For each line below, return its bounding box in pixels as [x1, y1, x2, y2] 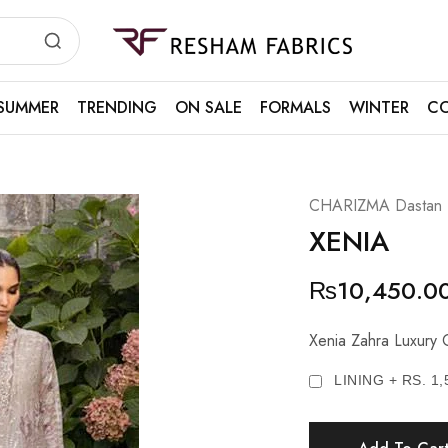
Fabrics [108, 51, 156, 75]
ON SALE [174, 96, 242, 119]
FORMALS [259, 96, 331, 119]
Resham [108, 35, 161, 59]
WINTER [348, 96, 409, 119]
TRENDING [76, 96, 157, 119]
